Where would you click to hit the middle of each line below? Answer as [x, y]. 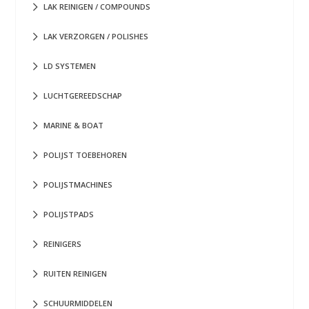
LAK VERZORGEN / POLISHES [96, 36]
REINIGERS [62, 244]
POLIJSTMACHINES [78, 185]
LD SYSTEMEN [70, 66]
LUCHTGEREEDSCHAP [83, 96]
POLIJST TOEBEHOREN [85, 155]
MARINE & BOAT [73, 126]
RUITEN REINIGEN [75, 274]
